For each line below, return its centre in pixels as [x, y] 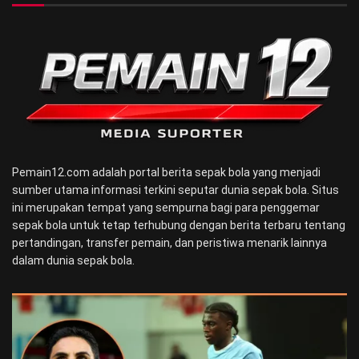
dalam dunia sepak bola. [75, 260]
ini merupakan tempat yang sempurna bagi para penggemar [166, 208]
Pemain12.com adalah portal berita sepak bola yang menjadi [166, 172]
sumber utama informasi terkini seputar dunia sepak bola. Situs [175, 190]
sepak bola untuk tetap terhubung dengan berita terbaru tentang [179, 225]
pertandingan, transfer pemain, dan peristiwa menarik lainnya [169, 243]
